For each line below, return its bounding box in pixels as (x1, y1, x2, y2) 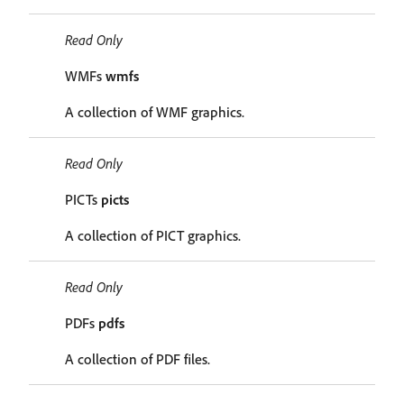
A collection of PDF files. (65, 350, 210, 368)
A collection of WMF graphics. (65, 103, 244, 121)
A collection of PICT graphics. (65, 226, 241, 244)
